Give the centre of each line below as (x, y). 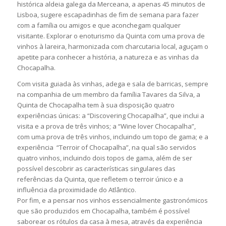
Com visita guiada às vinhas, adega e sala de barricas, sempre (112, 83)
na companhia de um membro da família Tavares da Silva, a (108, 94)
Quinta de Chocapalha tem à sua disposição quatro (96, 105)
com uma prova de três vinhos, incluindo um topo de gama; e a (112, 136)
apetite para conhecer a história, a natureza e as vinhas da (108, 57)
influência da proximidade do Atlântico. (76, 189)
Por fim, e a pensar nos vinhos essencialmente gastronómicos (112, 200)
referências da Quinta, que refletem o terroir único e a (100, 179)
